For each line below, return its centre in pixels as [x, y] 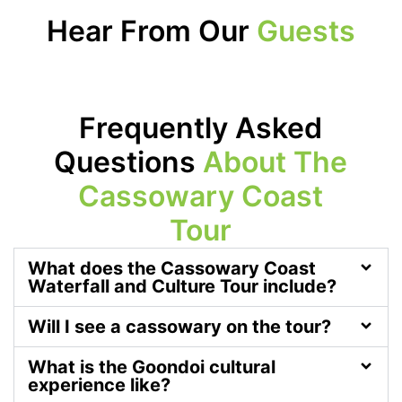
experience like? [99, 385]
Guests [306, 31]
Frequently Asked [201, 128]
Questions [129, 162]
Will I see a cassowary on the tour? [179, 327]
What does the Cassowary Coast [172, 269]
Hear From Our [152, 31]
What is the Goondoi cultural [152, 367]
